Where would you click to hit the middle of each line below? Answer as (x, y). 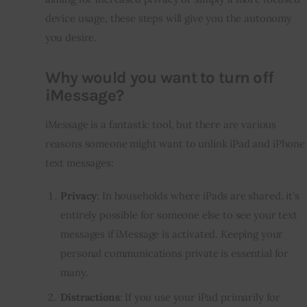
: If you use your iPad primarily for (200, 297)
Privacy (79, 195)
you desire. (71, 38)
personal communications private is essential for (175, 253)
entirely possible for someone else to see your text (179, 214)
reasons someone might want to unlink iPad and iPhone (175, 144)
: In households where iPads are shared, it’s (198, 195)
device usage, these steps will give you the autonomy (168, 19)
